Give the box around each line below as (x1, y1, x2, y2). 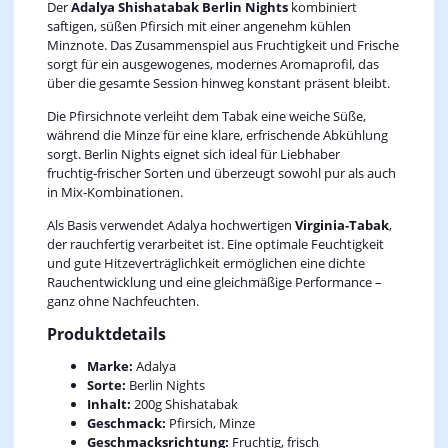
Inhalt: (86, 395, 131, 414)
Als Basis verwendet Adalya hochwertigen (46, 216, 295, 235)
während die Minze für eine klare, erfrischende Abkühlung (46, 126, 388, 145)
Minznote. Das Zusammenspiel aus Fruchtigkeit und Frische (46, 36, 399, 55)
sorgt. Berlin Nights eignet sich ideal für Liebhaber (46, 145, 340, 164)
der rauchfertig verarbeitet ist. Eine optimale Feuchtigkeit (46, 235, 384, 254)
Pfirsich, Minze (165, 414, 255, 433)
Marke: (86, 357, 133, 376)
